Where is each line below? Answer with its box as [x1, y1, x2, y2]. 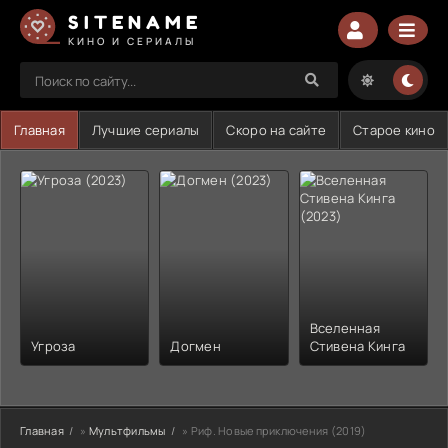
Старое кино [353, 121, 435, 139]
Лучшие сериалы [91, 121, 200, 139]
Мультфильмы [88, 422, 166, 438]
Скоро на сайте [226, 121, 327, 139]
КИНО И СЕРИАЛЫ [68, 33, 196, 48]
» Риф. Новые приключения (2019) [180, 422, 367, 438]
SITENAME [68, 10, 202, 33]
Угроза [31, 336, 76, 355]
